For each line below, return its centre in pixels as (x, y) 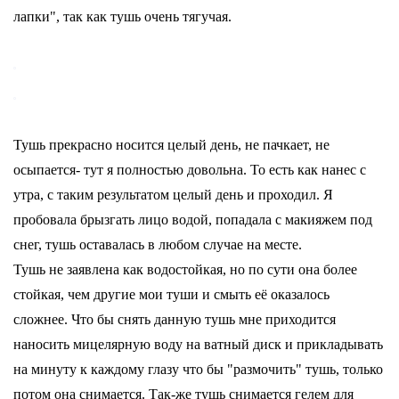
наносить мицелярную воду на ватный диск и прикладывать (198, 344)
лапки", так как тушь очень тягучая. (122, 16)
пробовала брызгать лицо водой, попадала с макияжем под (193, 220)
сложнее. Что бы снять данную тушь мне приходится (175, 319)
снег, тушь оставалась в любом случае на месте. (158, 244)
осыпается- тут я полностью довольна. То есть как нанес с (190, 170)
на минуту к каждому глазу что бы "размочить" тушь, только (198, 369)
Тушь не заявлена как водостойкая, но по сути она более (185, 269)
